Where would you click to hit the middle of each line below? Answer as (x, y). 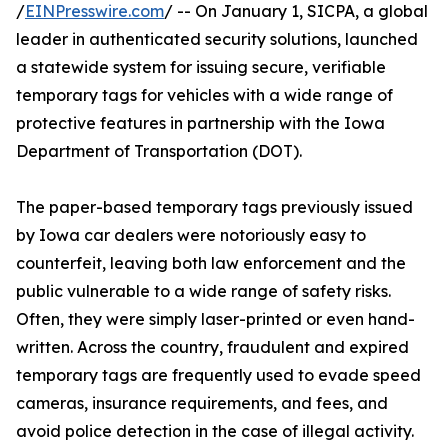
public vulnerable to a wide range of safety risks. (203, 291)
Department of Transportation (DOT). (159, 151)
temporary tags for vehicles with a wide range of (204, 95)
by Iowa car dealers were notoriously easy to (191, 235)
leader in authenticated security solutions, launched (217, 39)
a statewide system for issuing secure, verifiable (201, 67)
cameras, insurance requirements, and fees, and (202, 403)
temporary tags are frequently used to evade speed (218, 375)
